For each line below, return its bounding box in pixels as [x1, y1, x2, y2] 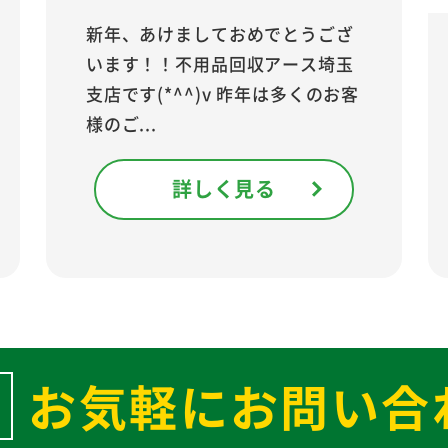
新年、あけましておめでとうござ [85, 20, 354, 46]
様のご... [85, 110, 158, 136]
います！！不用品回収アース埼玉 [85, 50, 354, 76]
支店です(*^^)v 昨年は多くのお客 [85, 80, 360, 106]
